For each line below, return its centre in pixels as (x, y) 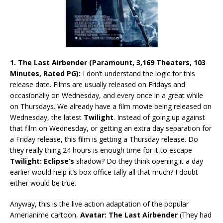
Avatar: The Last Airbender (130, 215)
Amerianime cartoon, (45, 215)
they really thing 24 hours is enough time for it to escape (101, 150)
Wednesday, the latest (47, 117)
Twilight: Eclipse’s (43, 161)
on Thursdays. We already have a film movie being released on (111, 106)
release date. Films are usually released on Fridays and (98, 84)
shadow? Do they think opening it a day (140, 161)
